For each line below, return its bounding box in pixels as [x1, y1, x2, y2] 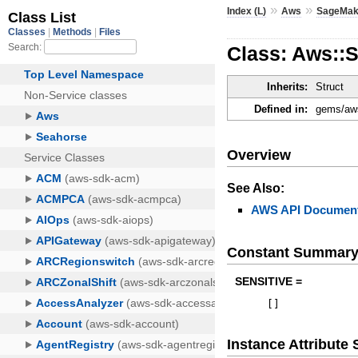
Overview [227, 146, 292, 163]
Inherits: [267, 81, 308, 93]
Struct [316, 81, 344, 93]
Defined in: [254, 103, 308, 116]
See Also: [227, 181, 285, 195]
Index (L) [227, 5, 267, 17]
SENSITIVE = [235, 275, 303, 288]
